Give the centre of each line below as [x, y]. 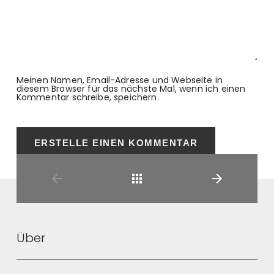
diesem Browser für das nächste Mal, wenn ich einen [131, 88]
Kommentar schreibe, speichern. [87, 97]
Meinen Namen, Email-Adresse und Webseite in [120, 80]
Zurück [137, 228]
